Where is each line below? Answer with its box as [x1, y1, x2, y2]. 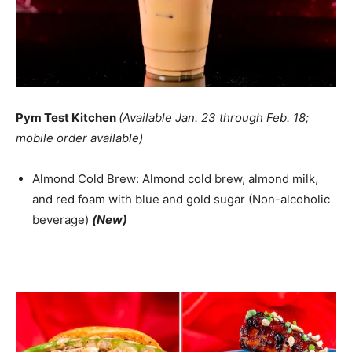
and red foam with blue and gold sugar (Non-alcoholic [32, 192, 330, 207]
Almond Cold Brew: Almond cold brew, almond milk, [32, 171, 318, 187]
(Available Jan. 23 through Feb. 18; [119, 110, 309, 126]
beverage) [32, 212, 92, 228]
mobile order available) [16, 130, 143, 146]
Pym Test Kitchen [16, 110, 119, 126]
